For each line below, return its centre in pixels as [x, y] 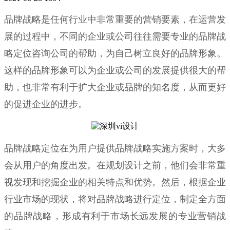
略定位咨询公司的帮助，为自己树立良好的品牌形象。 [115, 53]
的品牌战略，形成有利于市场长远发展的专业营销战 [115, 216]
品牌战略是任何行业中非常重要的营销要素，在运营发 [115, 20]
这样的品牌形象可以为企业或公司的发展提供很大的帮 [115, 70]
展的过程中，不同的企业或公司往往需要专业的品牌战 [115, 36]
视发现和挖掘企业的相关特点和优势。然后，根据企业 [115, 182]
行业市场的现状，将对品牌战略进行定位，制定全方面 [115, 199]
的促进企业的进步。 [46, 104]
